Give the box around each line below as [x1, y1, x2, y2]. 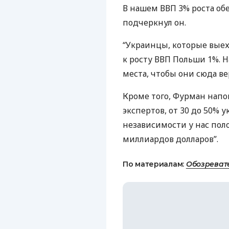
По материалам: [123, 159, 186, 169]
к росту [123, 54, 154, 65]
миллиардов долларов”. [123, 133, 218, 145]
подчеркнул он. [123, 17, 186, 28]
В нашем [123, 3, 160, 14]
